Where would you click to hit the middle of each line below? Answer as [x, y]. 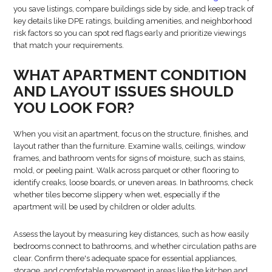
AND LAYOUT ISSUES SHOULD [124, 91]
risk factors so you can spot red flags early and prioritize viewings [130, 33]
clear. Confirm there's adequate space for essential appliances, [125, 258]
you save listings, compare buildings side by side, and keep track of [134, 8]
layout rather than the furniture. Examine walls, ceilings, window [130, 146]
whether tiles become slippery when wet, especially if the [117, 194]
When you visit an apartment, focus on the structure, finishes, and [131, 134]
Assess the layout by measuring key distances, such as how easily [131, 234]
